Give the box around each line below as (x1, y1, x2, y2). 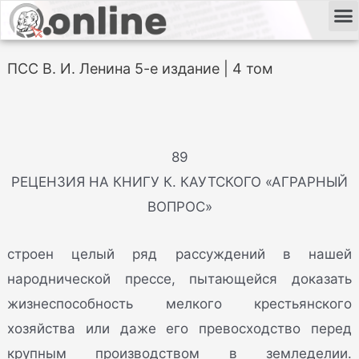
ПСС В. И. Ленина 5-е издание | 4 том (7, 60, 274, 77)
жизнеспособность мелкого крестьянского (7, 295, 352, 312)
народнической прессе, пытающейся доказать (7, 270, 352, 287)
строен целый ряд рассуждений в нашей (7, 245, 352, 262)
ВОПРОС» (147, 199, 212, 216)
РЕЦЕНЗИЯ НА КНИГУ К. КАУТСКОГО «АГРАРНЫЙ (11, 174, 348, 191)
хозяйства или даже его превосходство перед (7, 320, 352, 337)
